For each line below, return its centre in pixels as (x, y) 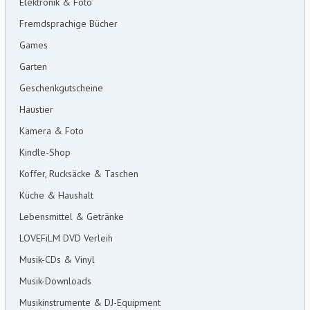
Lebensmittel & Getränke (71, 217)
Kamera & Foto (51, 131)
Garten (33, 67)
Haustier (36, 110)
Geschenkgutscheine (61, 88)
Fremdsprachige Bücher (68, 24)
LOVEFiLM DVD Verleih (66, 238)
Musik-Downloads (55, 281)
